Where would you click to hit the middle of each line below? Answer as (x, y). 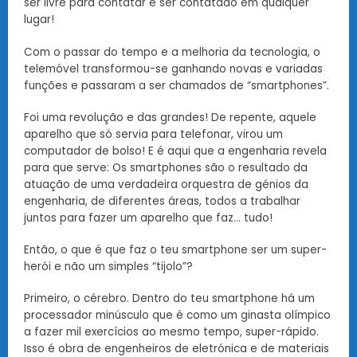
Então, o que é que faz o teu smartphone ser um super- (175, 250)
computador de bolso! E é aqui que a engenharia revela (175, 151)
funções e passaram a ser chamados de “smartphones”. (177, 85)
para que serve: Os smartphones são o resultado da (166, 167)
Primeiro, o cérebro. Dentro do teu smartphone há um (169, 299)
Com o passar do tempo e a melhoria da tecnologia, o (172, 52)
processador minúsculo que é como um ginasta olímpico (177, 316)
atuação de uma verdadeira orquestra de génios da (166, 184)
